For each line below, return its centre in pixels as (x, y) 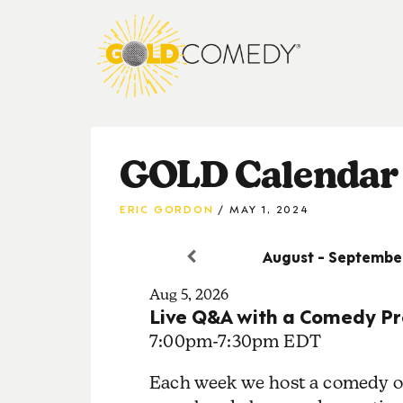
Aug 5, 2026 (188, 294)
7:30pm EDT (269, 340)
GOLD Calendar (259, 174)
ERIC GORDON (166, 207)
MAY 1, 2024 (269, 207)
